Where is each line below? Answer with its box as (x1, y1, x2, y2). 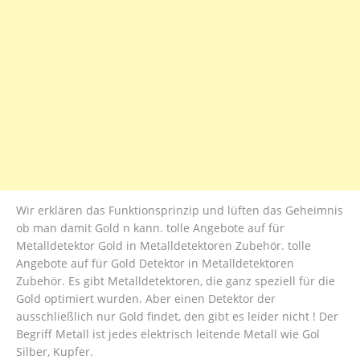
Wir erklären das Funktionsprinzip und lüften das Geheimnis (16, 202, 343, 219)
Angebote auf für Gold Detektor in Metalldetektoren (16, 256, 294, 272)
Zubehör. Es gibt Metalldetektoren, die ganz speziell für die (16, 273, 335, 289)
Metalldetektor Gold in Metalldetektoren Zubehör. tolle (16, 238, 311, 254)
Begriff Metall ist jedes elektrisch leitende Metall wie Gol (16, 326, 320, 342)
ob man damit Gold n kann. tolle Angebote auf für (16, 220, 284, 236)
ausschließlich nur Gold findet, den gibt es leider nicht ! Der (16, 309, 338, 325)
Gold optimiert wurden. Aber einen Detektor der (16, 291, 276, 307)
